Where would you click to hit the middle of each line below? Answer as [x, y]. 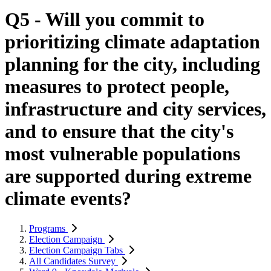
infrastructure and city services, [135, 109]
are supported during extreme [128, 176]
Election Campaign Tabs [77, 250]
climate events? [68, 199]
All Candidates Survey [73, 261]
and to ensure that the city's [119, 132]
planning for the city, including [132, 64]
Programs [48, 228]
